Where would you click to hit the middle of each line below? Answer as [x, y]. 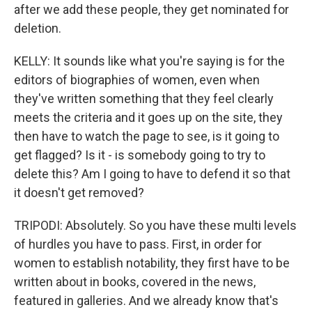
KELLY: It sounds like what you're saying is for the [149, 61]
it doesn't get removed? [79, 193]
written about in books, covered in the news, [135, 282]
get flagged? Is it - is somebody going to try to [140, 155]
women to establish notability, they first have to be [152, 263]
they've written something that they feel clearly [144, 99]
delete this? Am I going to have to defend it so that [152, 174]
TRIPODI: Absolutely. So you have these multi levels [155, 225]
